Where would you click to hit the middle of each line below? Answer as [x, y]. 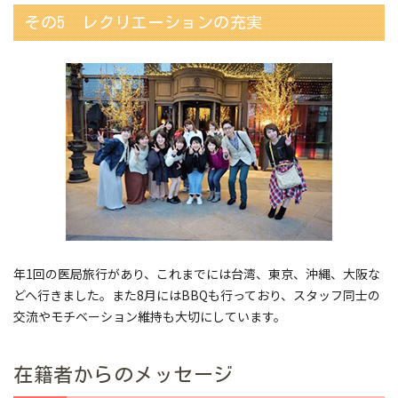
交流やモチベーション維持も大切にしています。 [150, 317]
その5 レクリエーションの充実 [143, 23]
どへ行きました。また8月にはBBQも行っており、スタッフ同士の [197, 295]
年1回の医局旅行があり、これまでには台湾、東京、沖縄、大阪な [197, 274]
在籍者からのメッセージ [123, 375]
